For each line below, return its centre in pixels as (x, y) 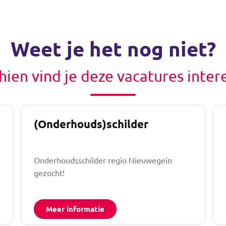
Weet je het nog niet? (113, 48)
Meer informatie (75, 209)
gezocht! (50, 172)
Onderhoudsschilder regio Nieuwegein (103, 160)
